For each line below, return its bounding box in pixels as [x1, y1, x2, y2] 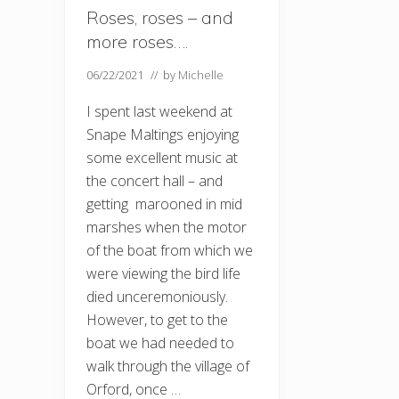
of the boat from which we [86, 240, 253, 260]
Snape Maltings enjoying [86, 125, 239, 144]
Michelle [178, 67, 224, 83]
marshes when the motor [86, 217, 247, 237]
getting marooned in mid [86, 194, 242, 214]
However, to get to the [86, 310, 228, 330]
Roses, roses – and [86, 6, 233, 28]
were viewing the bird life [86, 264, 240, 283]
